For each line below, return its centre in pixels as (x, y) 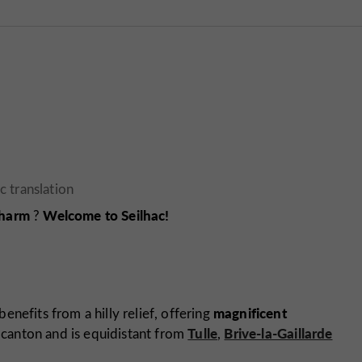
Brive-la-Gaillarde (278, 333)
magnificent (250, 312)
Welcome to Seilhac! (106, 215)
